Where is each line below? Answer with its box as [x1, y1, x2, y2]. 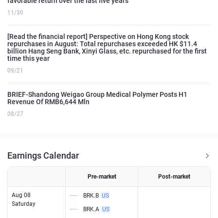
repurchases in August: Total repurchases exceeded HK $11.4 [7, 40, 197, 48]
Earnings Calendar [7, 150, 79, 161]
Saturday [12, 200, 36, 208]
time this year [7, 54, 50, 63]
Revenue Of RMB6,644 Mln [7, 98, 90, 106]
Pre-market [87, 173, 116, 181]
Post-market [158, 173, 190, 181]
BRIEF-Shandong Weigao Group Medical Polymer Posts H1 [7, 91, 187, 99]
